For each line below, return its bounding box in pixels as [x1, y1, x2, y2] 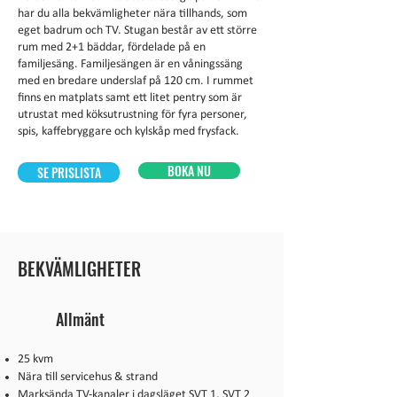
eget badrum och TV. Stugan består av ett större [18, 24, 257, 37]
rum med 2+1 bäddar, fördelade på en [18, 41, 206, 54]
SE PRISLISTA [36, 163, 101, 182]
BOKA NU [167, 161, 211, 180]
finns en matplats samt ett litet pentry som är [18, 91, 242, 105]
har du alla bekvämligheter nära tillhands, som [18, 7, 247, 20]
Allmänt [56, 307, 105, 331]
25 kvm [18, 353, 53, 366]
